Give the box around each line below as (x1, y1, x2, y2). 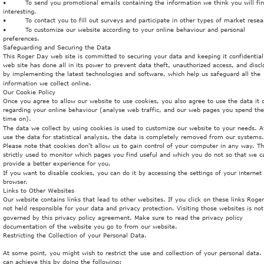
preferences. (3, 34, 39, 42)
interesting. (3, 8, 37, 15)
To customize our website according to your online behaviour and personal (25, 25, 247, 33)
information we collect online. (3, 79, 91, 87)
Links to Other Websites (3, 186, 74, 194)
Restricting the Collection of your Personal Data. (3, 231, 147, 239)
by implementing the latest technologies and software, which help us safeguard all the (3, 70, 263, 78)
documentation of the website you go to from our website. (3, 222, 177, 230)
